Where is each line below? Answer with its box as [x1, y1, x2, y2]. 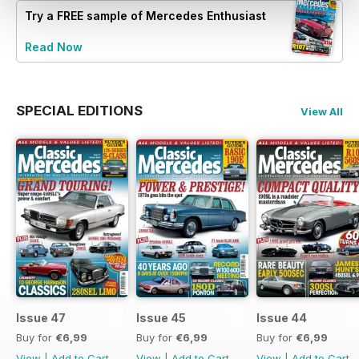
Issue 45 [136, 311, 186, 325]
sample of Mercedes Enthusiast [83, 9, 266, 23]
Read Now [25, 40, 83, 54]
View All [301, 105, 343, 119]
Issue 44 [256, 311, 307, 325]
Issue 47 [16, 311, 66, 325]
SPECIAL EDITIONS [16, 103, 143, 119]
